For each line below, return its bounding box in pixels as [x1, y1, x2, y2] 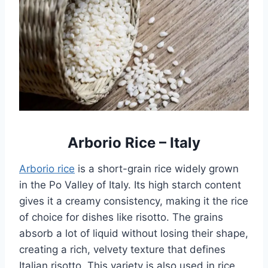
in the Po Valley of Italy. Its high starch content [19, 178, 241, 191]
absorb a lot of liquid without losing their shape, [19, 227, 248, 239]
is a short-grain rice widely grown [75, 162, 239, 175]
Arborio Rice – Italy [68, 133, 200, 151]
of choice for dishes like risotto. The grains [19, 211, 223, 223]
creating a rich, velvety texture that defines [19, 243, 226, 255]
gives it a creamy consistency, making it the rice [19, 194, 248, 207]
